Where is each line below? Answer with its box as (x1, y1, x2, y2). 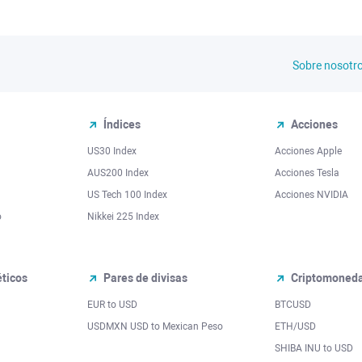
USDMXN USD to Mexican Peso (87, 321, 223, 332)
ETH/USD (275, 321, 316, 332)
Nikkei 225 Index (87, 211, 159, 222)
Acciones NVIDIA (275, 189, 348, 200)
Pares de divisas (103, 271, 187, 284)
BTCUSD (275, 299, 311, 310)
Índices (103, 118, 141, 131)
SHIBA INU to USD (275, 343, 353, 354)
